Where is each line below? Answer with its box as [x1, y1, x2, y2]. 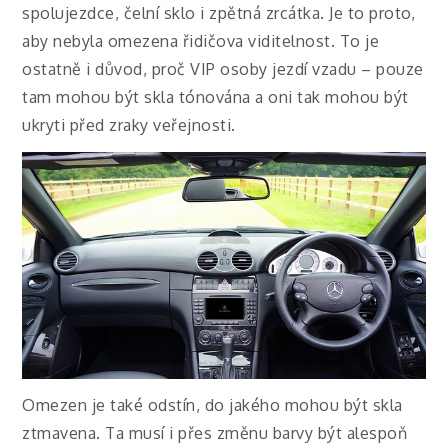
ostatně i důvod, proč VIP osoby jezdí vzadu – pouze [22, 59, 424, 80]
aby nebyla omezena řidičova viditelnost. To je [22, 31, 380, 52]
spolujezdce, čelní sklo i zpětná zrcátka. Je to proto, [22, 3, 416, 24]
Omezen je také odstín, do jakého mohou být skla [22, 395, 403, 416]
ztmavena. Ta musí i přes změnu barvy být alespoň [22, 423, 408, 444]
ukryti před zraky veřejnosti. [22, 115, 236, 136]
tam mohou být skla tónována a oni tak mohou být [22, 87, 409, 108]
